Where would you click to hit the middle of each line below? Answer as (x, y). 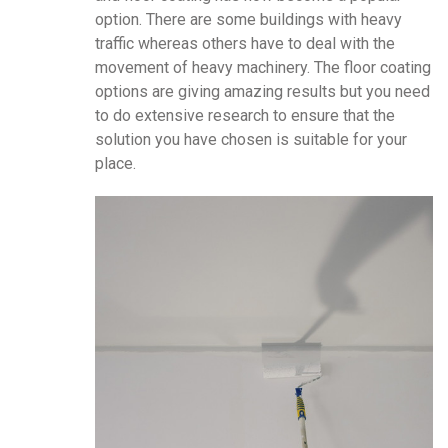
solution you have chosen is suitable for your (251, 140)
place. (115, 164)
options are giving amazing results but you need (262, 92)
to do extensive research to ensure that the (245, 116)
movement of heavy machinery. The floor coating (263, 68)
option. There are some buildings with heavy (248, 20)
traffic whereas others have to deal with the (245, 44)
